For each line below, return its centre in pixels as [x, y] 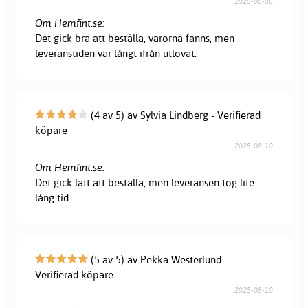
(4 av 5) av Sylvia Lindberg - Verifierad [175, 115]
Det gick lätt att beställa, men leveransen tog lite [145, 182]
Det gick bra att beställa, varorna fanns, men [135, 38]
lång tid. [53, 197]
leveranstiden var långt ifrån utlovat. [116, 53]
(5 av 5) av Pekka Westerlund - [158, 259]
